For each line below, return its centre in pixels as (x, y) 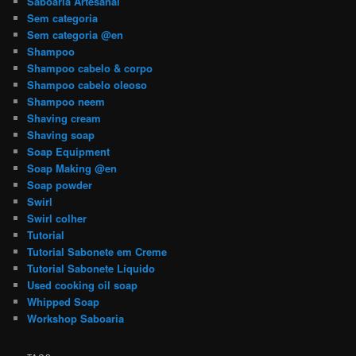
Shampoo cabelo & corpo (90, 68)
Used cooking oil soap (83, 285)
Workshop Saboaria (76, 319)
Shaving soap (61, 135)
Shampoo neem (66, 102)
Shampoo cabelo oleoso (87, 85)
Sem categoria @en (75, 35)
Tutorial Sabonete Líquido (91, 269)
